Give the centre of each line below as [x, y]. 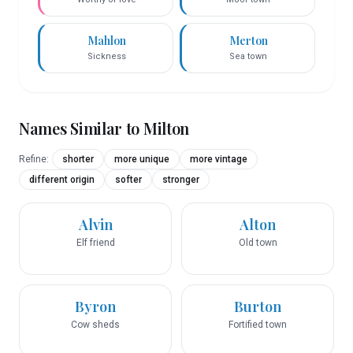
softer [128, 180]
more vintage [219, 159]
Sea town [248, 56]
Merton [248, 41]
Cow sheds [95, 325]
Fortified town [258, 325]
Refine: [34, 159]
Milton [166, 128]
